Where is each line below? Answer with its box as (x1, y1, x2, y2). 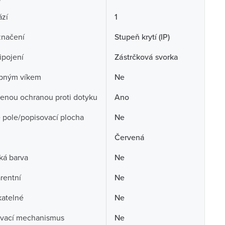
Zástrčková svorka (114, 51, 178, 62)
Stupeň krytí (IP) (114, 31, 170, 42)
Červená (114, 132, 145, 143)
